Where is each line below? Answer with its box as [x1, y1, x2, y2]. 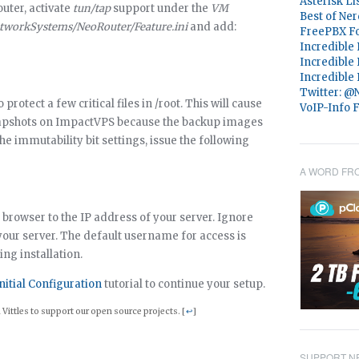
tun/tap [73, 2, 111, 15]
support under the [111, 2, 211, 15]
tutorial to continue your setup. [102, 277, 265, 291]
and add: [188, 20, 236, 34]
